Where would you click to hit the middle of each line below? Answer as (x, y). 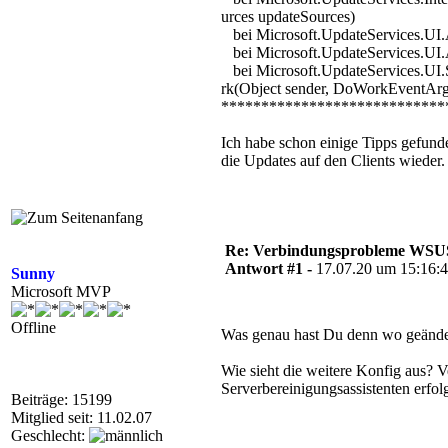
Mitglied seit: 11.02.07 (81, 417)
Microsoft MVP (61, 291)
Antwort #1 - (270, 268)
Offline (33, 327)
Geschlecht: (50, 435)
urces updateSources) (288, 16)
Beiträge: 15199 (61, 399)
